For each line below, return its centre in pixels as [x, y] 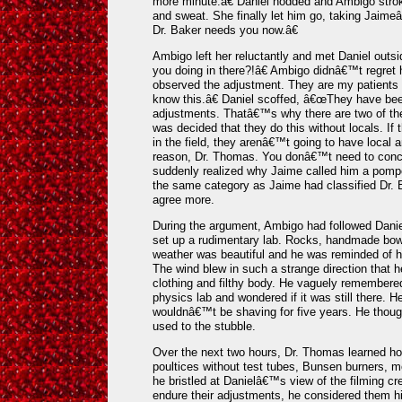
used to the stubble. [204, 326]
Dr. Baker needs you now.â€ [225, 31]
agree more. [184, 199]
